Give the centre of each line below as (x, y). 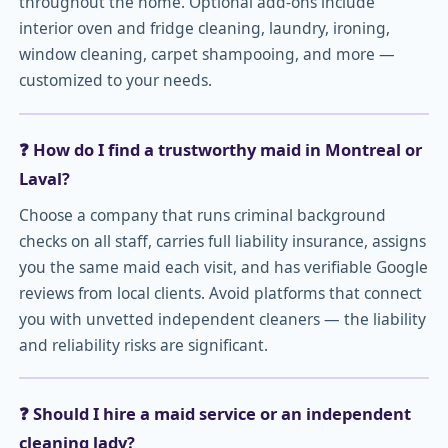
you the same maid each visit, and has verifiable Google (223, 266)
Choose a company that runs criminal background (202, 214)
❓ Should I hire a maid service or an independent (215, 414)
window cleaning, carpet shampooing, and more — (207, 54)
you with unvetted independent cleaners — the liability (222, 318)
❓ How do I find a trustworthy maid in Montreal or (220, 149)
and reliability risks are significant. (143, 344)
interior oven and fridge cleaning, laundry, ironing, (204, 28)
